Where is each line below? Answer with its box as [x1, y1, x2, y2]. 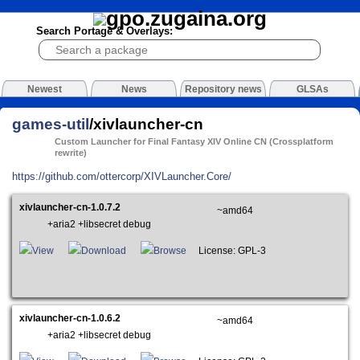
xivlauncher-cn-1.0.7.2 [19, 202, 121, 213]
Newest [27, 84, 62, 96]
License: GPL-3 [186, 246, 274, 256]
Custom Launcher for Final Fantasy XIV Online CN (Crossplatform [55, 137, 334, 147]
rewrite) [55, 148, 88, 158]
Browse [153, 246, 187, 256]
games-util [12, 115, 89, 133]
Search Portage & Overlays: [35, 25, 173, 38]
